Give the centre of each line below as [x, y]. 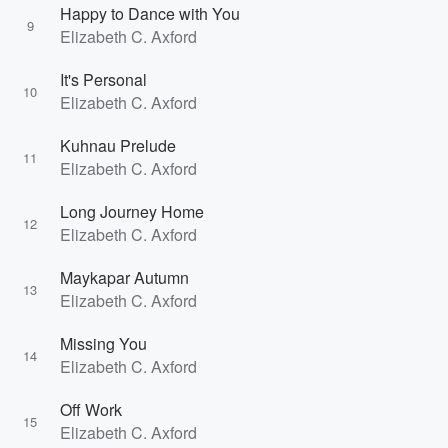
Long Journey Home [132, 211]
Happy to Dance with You [150, 13]
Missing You [103, 343]
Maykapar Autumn [124, 277]
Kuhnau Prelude [118, 145]
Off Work [91, 409]
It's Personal [103, 79]
